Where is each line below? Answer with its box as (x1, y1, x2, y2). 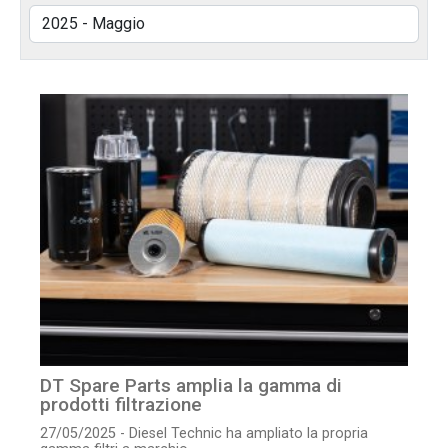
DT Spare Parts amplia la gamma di (40, 374, 342, 398)
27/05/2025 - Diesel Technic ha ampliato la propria (40, 425, 368, 443)
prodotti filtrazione (40, 393, 202, 417)
